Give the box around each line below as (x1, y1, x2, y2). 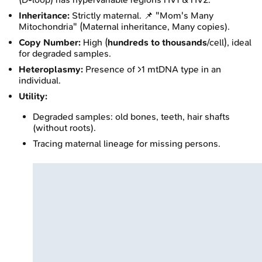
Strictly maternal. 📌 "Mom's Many (70, 9, 213, 21)
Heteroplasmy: (19, 63, 83, 75)
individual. (19, 74, 61, 86)
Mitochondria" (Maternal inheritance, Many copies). (19, 20, 230, 32)
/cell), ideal (207, 36, 251, 48)
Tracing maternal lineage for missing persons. (33, 137, 220, 149)
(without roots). (33, 122, 96, 133)
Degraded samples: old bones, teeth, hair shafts (33, 111, 230, 122)
